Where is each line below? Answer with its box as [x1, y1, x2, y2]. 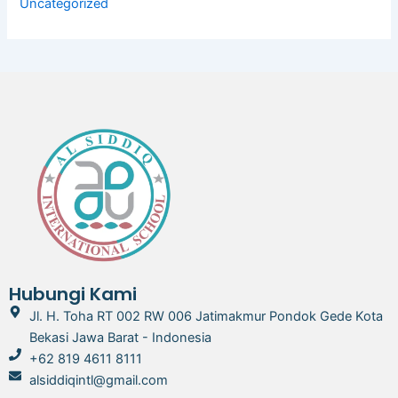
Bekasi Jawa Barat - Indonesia [28, 330, 211, 346]
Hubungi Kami [9, 282, 137, 306]
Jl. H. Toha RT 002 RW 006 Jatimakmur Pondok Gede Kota [28, 308, 383, 324]
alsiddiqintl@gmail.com [28, 372, 168, 388]
